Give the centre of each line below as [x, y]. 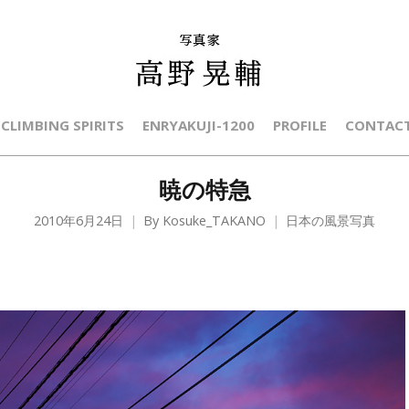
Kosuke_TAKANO [214, 220]
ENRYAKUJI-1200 [198, 125]
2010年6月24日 [79, 220]
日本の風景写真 [330, 220]
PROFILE [299, 125]
